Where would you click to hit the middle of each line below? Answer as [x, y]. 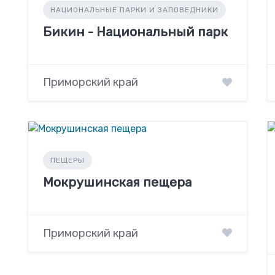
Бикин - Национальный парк [135, 32]
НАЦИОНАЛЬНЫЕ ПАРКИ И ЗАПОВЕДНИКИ [134, 10]
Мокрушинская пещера [117, 182]
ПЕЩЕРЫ [67, 161]
